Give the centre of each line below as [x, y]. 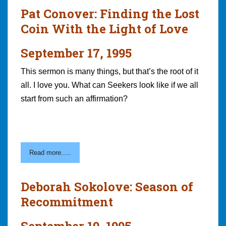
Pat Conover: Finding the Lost [110, 13]
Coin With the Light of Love [104, 29]
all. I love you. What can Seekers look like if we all [109, 85]
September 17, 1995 [76, 53]
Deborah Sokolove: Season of [107, 186]
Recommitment [67, 202]
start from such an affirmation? [74, 98]
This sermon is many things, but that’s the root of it [109, 71]
